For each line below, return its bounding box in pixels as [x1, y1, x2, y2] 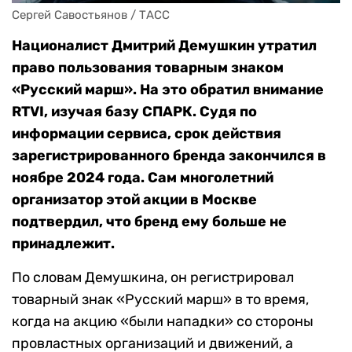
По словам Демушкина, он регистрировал [12, 269, 294, 287]
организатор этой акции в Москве [12, 191, 257, 209]
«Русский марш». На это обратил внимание [12, 81, 324, 99]
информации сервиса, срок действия [12, 125, 281, 143]
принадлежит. [12, 235, 115, 253]
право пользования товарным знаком [12, 59, 284, 77]
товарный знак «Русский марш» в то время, [12, 291, 309, 309]
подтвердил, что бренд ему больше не [12, 213, 287, 231]
